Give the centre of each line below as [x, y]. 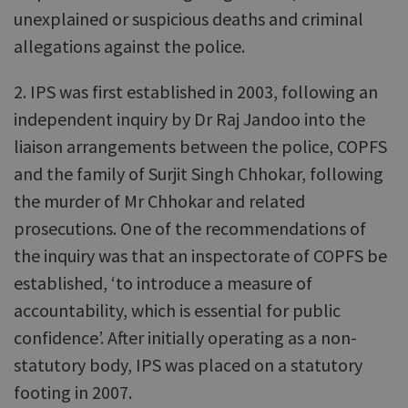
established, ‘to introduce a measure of [163, 283]
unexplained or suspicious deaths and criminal [189, 19]
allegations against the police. [129, 46]
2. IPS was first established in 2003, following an [196, 92]
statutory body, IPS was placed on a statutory [188, 365]
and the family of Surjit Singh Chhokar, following [199, 173]
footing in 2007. [73, 392]
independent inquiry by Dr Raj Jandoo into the [189, 119]
